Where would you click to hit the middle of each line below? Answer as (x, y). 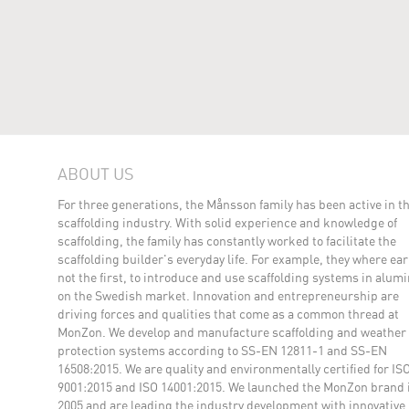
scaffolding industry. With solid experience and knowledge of (227, 223)
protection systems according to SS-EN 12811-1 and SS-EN (222, 351)
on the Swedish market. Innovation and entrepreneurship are (228, 296)
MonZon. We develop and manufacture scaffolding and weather (232, 332)
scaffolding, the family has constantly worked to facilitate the (227, 241)
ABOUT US (96, 174)
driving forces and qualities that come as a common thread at (228, 314)
